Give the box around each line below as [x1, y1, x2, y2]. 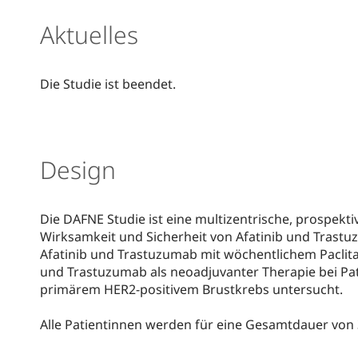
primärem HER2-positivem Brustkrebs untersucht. [40, 280, 343, 298]
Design [40, 153, 116, 186]
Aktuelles [40, 18, 138, 51]
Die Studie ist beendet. [40, 74, 176, 93]
